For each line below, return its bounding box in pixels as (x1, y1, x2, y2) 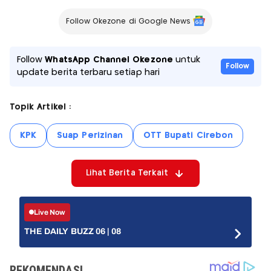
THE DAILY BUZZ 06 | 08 (24, 227, 122, 237)
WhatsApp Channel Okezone (45, 56, 173, 65)
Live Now (34, 207, 66, 217)
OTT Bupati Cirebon (143, 131, 233, 140)
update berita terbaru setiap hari (17, 68, 160, 77)
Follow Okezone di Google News (65, 18, 191, 25)
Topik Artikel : (10, 103, 71, 112)
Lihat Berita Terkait (85, 169, 169, 178)
